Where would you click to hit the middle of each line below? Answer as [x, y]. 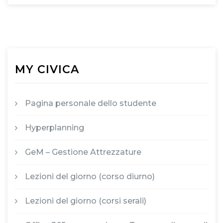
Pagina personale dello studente [91, 103]
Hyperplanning [55, 127]
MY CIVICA [47, 69]
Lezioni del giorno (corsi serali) [86, 201]
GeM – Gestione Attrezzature [83, 152]
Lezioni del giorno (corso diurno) [90, 176]
